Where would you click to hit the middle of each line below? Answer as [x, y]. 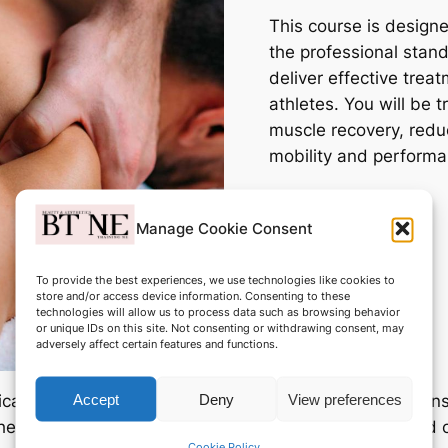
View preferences [344, 398]
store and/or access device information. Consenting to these [192, 295]
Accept [95, 398]
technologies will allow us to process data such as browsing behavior [217, 311]
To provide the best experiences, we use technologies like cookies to [215, 279]
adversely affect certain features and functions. [156, 343]
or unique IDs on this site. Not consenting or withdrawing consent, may [219, 327]
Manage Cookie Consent [224, 228]
